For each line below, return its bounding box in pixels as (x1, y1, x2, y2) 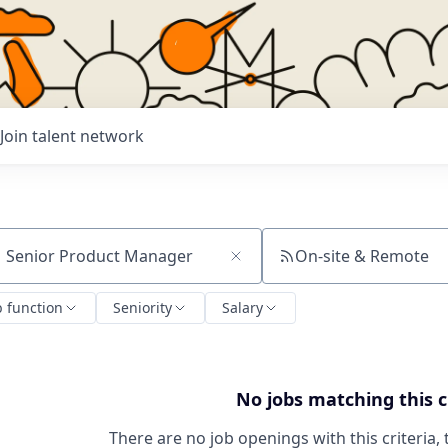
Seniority (113, 298, 172, 317)
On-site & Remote (294, 245, 429, 267)
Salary (222, 298, 263, 317)
